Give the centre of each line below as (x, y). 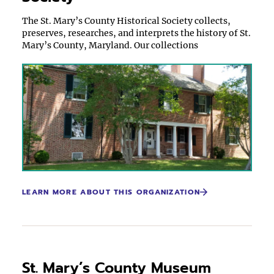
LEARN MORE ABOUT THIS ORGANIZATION (111, 192)
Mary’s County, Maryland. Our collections (110, 45)
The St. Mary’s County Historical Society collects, (126, 21)
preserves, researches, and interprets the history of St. (136, 33)
